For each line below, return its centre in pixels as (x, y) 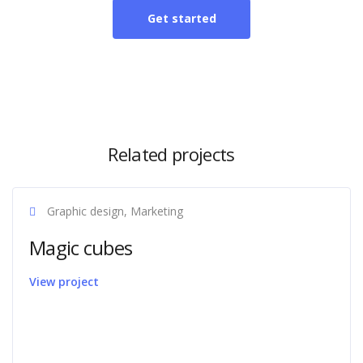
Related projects (171, 154)
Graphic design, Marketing (113, 211)
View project (64, 282)
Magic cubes (81, 248)
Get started (181, 18)
